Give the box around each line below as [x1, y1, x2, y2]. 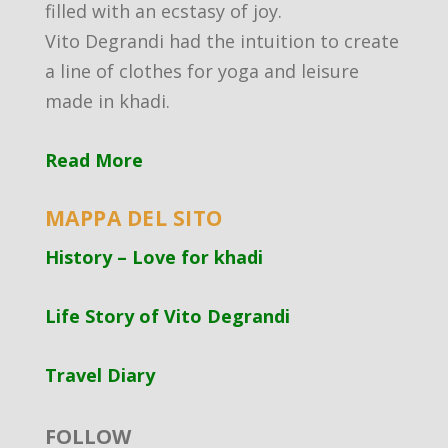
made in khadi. [44, 89, 170, 114]
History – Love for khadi [44, 245, 263, 270]
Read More [44, 148, 143, 173]
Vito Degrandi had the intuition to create [44, 29, 399, 54]
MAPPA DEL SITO [44, 204, 223, 233]
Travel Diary [44, 362, 155, 387]
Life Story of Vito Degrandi [44, 304, 290, 329]
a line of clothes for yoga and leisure [44, 59, 359, 84]
